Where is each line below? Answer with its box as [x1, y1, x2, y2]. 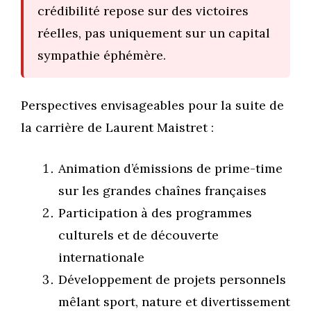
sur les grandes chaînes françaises [58, 183, 267, 199]
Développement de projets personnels [58, 271, 286, 288]
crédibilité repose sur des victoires [37, 3, 249, 19]
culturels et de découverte [58, 227, 219, 244]
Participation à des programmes [58, 205, 252, 221]
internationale [58, 249, 144, 266]
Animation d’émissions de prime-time [58, 160, 283, 177]
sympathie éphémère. [37, 47, 166, 64]
